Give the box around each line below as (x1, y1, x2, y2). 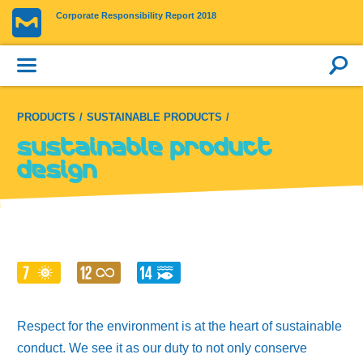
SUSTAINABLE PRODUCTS (87, 111, 222, 123)
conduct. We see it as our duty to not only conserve (17, 341, 307, 355)
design (17, 160, 97, 183)
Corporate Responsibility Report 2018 (56, 11, 216, 20)
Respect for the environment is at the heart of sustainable (17, 319, 342, 333)
